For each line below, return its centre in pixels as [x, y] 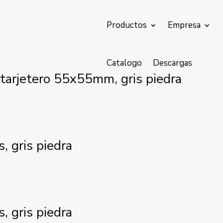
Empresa [184, 25]
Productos [127, 25]
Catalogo [124, 63]
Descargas [173, 63]
